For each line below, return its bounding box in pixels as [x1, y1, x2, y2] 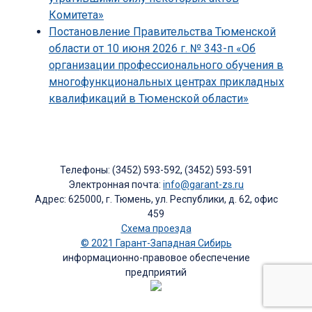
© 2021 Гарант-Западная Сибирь [80, 237, 232, 249]
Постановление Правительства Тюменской [49, 25, 276, 39]
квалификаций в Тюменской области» [49, 92, 249, 106]
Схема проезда [120, 223, 192, 235]
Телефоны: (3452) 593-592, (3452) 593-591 [59, 164, 253, 176]
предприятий [125, 267, 187, 279]
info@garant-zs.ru [163, 179, 244, 191]
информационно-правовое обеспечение [62, 252, 250, 264]
